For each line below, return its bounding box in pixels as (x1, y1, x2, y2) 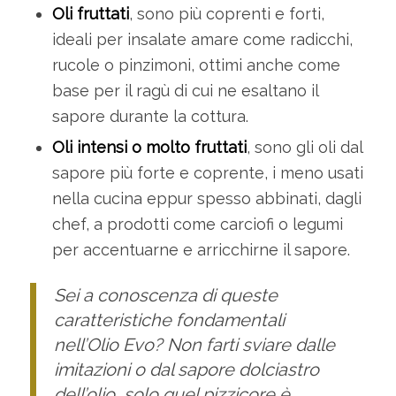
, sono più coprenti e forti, (128, 4, 324, 24)
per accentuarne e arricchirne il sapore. (51, 240, 350, 260)
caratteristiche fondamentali (53, 309, 285, 331)
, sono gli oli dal (246, 138, 362, 157)
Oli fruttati (51, 4, 129, 24)
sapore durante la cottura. (51, 107, 248, 126)
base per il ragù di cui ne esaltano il (51, 81, 318, 101)
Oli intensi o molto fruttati (51, 138, 247, 157)
